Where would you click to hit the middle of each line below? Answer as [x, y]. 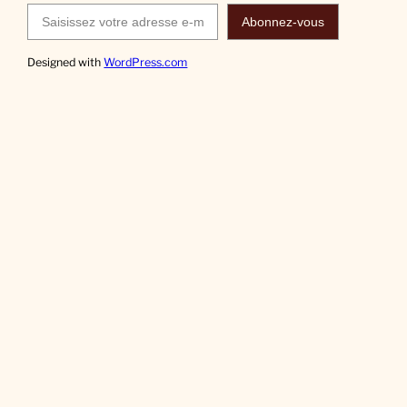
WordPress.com [146, 62]
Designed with [66, 62]
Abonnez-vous [283, 21]
